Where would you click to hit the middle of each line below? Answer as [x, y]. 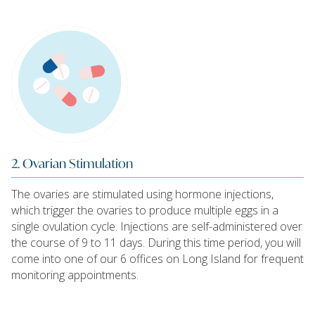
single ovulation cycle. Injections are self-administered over [157, 227]
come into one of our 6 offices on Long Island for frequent [157, 259]
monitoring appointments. [75, 275]
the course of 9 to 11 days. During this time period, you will [156, 243]
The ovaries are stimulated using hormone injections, [142, 194]
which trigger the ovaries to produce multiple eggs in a [145, 211]
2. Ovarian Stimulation [72, 163]
